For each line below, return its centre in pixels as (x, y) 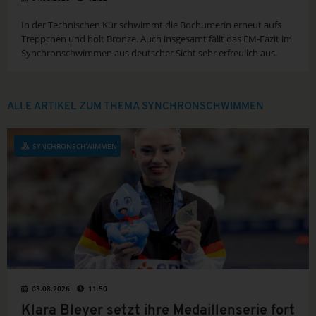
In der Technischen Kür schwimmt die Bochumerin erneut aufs (151, 25)
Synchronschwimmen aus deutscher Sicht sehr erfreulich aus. (149, 53)
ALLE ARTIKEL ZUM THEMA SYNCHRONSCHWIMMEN (135, 107)
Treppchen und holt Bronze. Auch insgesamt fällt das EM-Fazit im (157, 39)
